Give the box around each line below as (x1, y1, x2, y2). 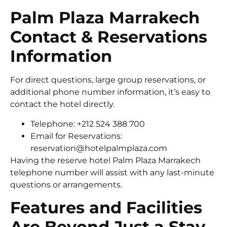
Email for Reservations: (30, 131, 122, 141)
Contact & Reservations (10, 27, 207, 47)
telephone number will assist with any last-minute (10, 167, 214, 177)
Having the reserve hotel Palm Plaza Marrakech (10, 155, 201, 165)
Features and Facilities (10, 197, 202, 217)
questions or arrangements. (10, 179, 122, 190)
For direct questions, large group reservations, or (10, 75, 206, 85)
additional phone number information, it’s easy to (10, 87, 210, 97)
